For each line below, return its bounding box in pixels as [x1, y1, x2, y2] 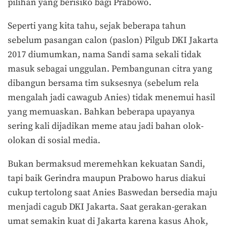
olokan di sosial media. [8, 135, 100, 147]
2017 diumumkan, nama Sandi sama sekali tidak [8, 49, 201, 61]
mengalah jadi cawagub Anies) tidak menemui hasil [8, 92, 215, 104]
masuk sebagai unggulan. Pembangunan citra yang [8, 63, 212, 75]
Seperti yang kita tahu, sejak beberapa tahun [8, 20, 186, 32]
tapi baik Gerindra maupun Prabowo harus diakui [8, 172, 205, 184]
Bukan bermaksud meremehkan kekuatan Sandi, [8, 158, 205, 170]
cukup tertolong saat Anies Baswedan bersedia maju [8, 187, 217, 198]
